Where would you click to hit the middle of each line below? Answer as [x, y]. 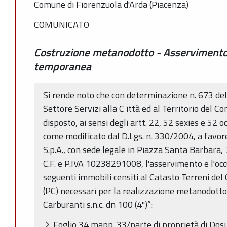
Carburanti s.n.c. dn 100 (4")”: [98, 204]
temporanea [63, 66]
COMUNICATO [62, 25]
